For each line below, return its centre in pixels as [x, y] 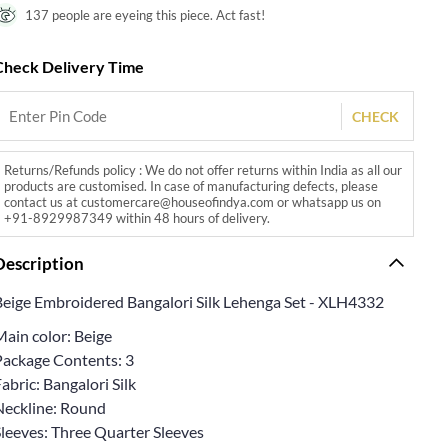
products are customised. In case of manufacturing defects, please [191, 185]
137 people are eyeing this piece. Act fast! [145, 14]
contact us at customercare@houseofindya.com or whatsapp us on [193, 201]
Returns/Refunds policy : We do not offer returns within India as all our [203, 169]
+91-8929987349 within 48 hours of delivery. [137, 217]
